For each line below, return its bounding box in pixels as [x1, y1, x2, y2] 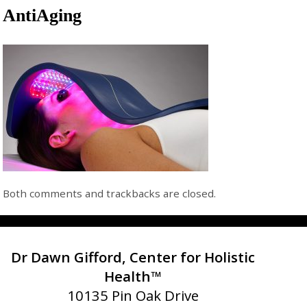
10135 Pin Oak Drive [67, 286, 199, 305]
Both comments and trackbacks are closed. [3, 186, 217, 200]
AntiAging [3, 5, 82, 26]
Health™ [104, 267, 162, 286]
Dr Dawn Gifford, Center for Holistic [11, 247, 256, 267]
